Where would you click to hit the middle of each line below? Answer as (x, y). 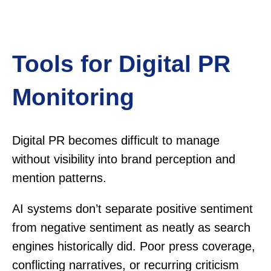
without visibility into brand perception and (124, 159)
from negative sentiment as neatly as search (131, 228)
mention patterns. (59, 178)
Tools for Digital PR (121, 64)
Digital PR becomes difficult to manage (116, 141)
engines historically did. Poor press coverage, (134, 247)
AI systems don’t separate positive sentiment (132, 209)
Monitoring (73, 97)
